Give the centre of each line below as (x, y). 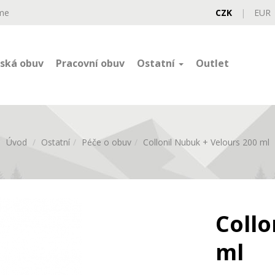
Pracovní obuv (90, 63)
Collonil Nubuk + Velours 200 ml (206, 142)
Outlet (212, 63)
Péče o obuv (106, 142)
